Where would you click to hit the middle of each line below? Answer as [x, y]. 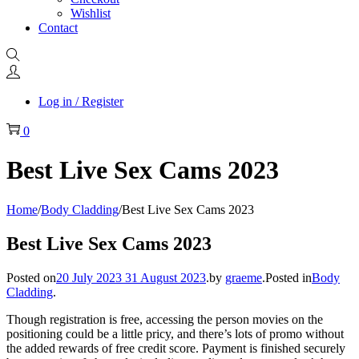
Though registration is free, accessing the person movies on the [165, 319]
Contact [58, 28]
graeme [244, 277]
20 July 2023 [89, 277]
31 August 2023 [165, 277]
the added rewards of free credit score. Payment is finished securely [176, 348]
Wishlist [91, 13]
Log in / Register [81, 101]
